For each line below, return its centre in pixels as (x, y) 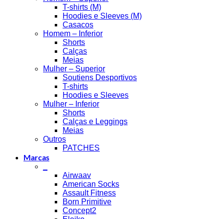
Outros (55, 139)
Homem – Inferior (73, 34)
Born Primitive (87, 202)
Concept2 (79, 211)
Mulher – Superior (74, 69)
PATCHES (81, 148)
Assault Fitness (89, 193)
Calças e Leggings (95, 122)
